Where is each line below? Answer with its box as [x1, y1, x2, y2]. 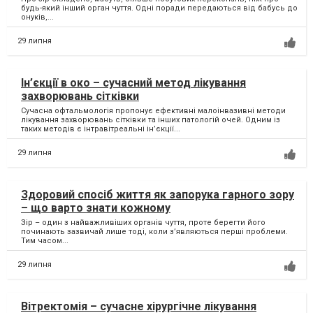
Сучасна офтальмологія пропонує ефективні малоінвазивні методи [21, 106, 286, 116]
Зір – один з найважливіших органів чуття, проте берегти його [21, 218, 265, 228]
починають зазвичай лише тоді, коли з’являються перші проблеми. [21, 227, 288, 237]
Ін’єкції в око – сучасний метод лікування [21, 76, 246, 90]
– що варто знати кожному [21, 201, 170, 215]
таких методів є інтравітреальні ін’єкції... [21, 124, 180, 134]
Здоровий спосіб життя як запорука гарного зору [21, 188, 294, 202]
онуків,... [21, 13, 54, 22]
